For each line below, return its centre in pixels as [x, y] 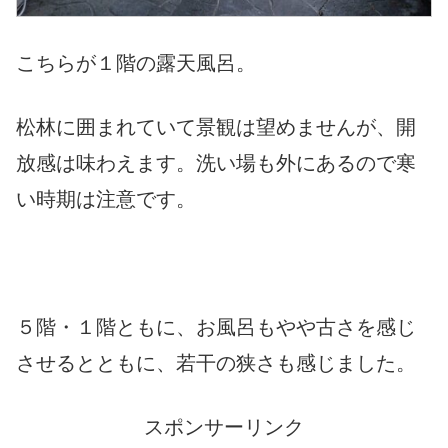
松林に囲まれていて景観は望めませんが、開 [216, 126]
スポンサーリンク [224, 426]
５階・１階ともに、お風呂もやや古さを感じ [216, 326]
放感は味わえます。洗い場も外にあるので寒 [216, 162]
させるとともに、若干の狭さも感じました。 [216, 362]
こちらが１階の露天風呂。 [136, 62]
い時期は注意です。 [106, 198]
